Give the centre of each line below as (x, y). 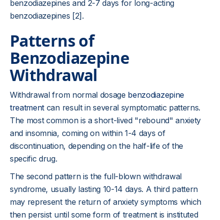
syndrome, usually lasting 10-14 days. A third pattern (104, 189)
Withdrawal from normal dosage (69, 95)
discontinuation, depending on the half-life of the (96, 146)
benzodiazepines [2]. (47, 16)
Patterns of (52, 41)
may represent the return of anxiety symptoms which (106, 202)
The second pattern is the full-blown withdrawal (96, 176)
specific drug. (34, 159)
